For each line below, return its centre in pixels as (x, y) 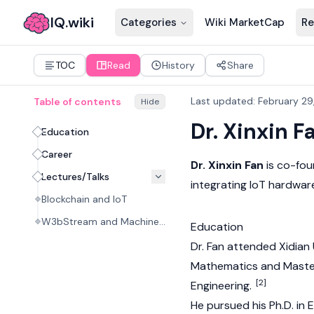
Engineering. (223, 286)
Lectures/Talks (75, 177)
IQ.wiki (72, 22)
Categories (148, 22)
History (178, 65)
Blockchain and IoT (84, 199)
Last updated (222, 101)
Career (57, 154)
